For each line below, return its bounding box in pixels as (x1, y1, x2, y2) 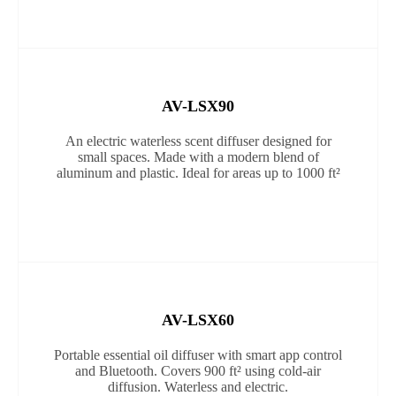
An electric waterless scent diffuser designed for (65, 133, 331, 148)
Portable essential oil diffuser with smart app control (54, 347, 342, 362)
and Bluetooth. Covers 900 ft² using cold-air (75, 363, 321, 378)
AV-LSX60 (162, 311, 234, 329)
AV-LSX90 (162, 97, 234, 115)
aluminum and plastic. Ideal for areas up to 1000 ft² (56, 165, 340, 180)
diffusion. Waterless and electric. (108, 379, 288, 394)
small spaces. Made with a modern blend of (77, 149, 319, 164)
